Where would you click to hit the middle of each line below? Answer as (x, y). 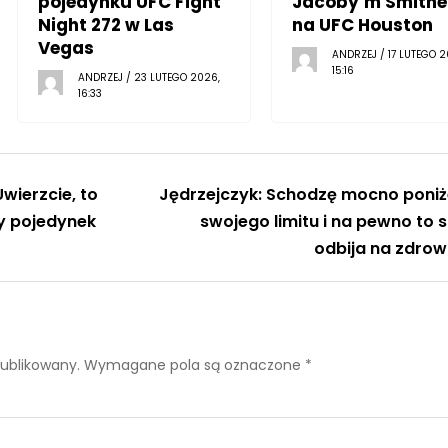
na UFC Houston (362, 24)
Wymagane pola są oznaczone (194, 364)
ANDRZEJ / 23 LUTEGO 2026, (149, 77)
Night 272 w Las (106, 24)
